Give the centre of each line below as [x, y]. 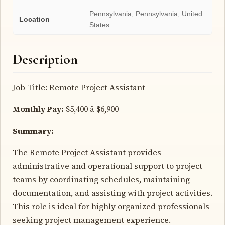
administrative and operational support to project [107, 165]
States [99, 24]
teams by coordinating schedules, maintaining [101, 179]
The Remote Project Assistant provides [87, 152]
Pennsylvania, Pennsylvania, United [146, 13]
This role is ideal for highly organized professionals [111, 206]
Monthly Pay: [38, 109]
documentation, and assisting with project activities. [113, 193]
